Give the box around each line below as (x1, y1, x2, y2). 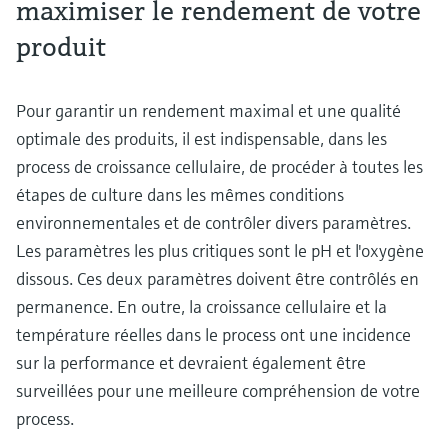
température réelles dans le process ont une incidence (16, 323, 411, 347)
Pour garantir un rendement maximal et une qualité (16, 99, 401, 123)
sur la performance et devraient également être (16, 351, 366, 375)
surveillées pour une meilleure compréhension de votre (16, 379, 420, 403)
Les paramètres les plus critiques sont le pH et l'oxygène (16, 239, 424, 263)
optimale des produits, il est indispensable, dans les (16, 127, 387, 151)
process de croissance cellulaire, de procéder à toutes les (16, 155, 423, 179)
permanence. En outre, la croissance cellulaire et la (16, 295, 387, 319)
